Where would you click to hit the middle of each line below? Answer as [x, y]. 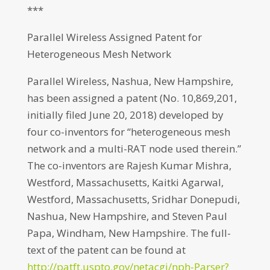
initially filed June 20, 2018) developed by [125, 115]
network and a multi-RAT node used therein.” [134, 149]
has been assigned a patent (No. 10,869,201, [132, 98]
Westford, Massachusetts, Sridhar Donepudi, [133, 199]
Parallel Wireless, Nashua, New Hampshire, [130, 81]
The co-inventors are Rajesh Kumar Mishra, [129, 165]
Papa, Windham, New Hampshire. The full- [129, 233]
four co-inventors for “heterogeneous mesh [128, 132]
